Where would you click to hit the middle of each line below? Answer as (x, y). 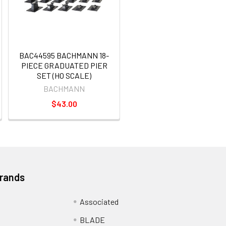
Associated (99, 202)
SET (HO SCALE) (64, 75)
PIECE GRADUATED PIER (64, 65)
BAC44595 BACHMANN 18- (64, 55)
